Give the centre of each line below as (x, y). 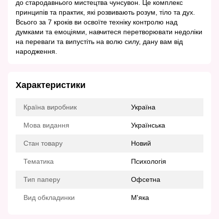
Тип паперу (42, 180)
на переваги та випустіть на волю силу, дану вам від (99, 42)
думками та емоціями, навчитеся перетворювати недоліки (109, 32)
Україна (143, 107)
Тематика (39, 162)
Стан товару (43, 143)
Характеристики (51, 85)
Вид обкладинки (49, 198)
